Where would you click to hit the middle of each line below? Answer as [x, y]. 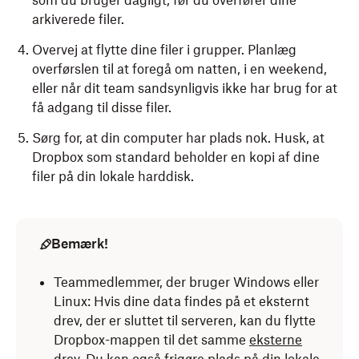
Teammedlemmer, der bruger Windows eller [186, 282]
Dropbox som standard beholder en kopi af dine [176, 157]
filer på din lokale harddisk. [113, 176]
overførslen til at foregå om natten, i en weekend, [179, 69]
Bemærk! [80, 244]
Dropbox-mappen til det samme [151, 340]
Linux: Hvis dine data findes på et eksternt [182, 301]
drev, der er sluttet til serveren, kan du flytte [185, 321]
